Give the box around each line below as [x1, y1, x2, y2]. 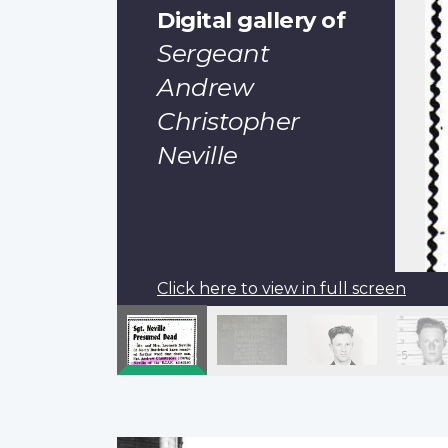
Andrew [157, 71, 253, 102]
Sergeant [157, 37, 269, 68]
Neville [157, 139, 238, 170]
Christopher [157, 105, 300, 136]
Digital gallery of [157, 5, 345, 34]
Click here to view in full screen [157, 278, 406, 298]
